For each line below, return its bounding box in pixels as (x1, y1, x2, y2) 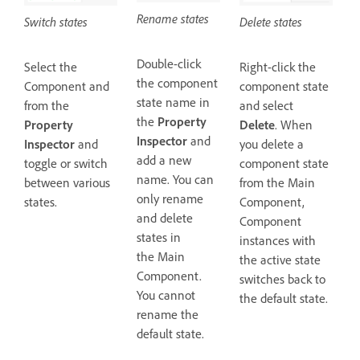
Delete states (239, 13, 303, 30)
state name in (137, 93, 211, 110)
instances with (239, 231, 317, 248)
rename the (137, 305, 199, 322)
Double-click (137, 55, 202, 72)
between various (24, 174, 110, 190)
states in (137, 228, 182, 245)
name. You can (137, 170, 215, 187)
